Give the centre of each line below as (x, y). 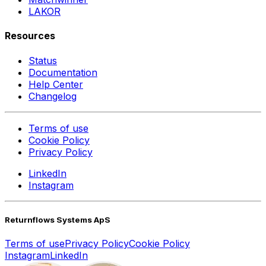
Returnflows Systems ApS (58, 219)
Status (43, 60)
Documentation (63, 72)
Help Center (56, 84)
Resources (30, 36)
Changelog (53, 96)
